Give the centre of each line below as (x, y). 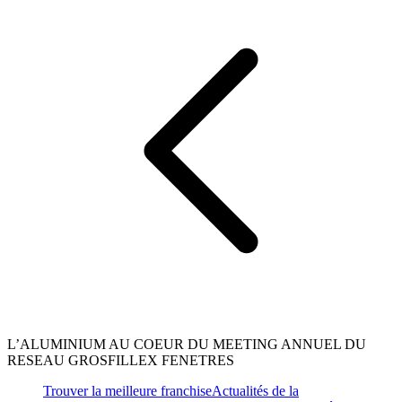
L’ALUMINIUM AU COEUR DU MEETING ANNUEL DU (187, 345)
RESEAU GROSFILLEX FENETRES (121, 361)
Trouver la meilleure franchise (127, 391)
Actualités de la (255, 391)
